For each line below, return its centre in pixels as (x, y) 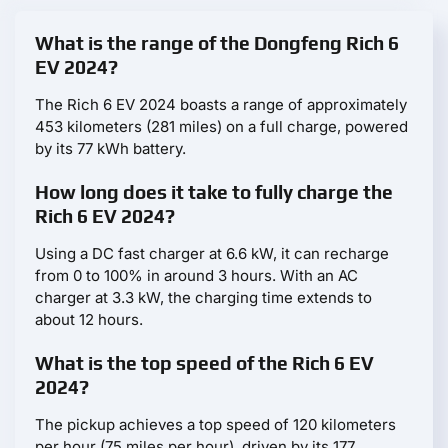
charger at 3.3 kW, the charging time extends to (203, 298)
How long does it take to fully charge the (214, 192)
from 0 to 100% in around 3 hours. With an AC (196, 276)
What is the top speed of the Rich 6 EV (204, 363)
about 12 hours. (89, 320)
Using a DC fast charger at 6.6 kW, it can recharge (212, 254)
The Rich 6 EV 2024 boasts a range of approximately (221, 105)
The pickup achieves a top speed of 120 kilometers (215, 425)
